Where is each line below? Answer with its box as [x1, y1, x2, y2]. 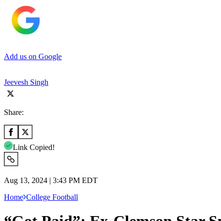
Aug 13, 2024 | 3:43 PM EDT [4, 176, 98, 184]
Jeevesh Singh [4, 77, 48, 86]
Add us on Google [4, 52, 62, 61]
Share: [4, 108, 24, 116]
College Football [26, 192, 78, 201]
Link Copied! [13, 143, 55, 151]
